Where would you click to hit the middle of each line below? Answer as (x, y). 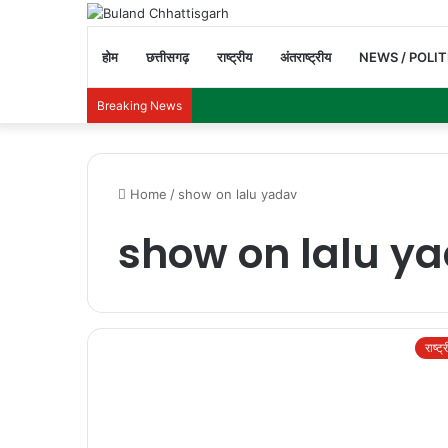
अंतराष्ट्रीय (305, 56)
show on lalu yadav (237, 193)
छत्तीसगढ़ (167, 56)
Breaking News (139, 105)
